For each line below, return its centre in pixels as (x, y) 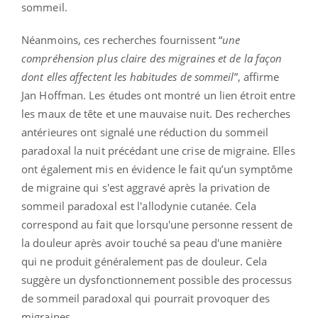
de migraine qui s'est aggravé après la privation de (146, 188)
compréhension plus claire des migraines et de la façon (152, 59)
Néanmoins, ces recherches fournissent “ (122, 40)
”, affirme (257, 77)
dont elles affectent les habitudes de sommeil (128, 77)
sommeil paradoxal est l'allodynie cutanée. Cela (139, 206)
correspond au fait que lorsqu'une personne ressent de (157, 225)
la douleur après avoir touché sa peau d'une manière (152, 243)
